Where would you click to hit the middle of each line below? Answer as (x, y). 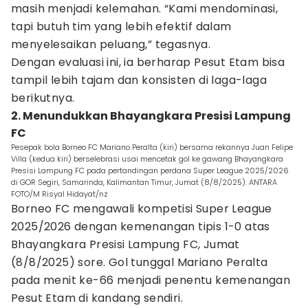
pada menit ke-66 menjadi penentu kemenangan (151, 280)
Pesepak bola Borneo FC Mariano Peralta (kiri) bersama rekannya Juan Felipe (152, 147)
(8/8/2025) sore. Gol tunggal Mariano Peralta (140, 262)
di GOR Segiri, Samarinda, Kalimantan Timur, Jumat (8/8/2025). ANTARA (144, 182)
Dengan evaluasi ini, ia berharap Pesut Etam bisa (148, 62)
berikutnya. (43, 98)
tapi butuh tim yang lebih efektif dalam (121, 26)
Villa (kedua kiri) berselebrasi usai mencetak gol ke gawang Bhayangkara (147, 159)
